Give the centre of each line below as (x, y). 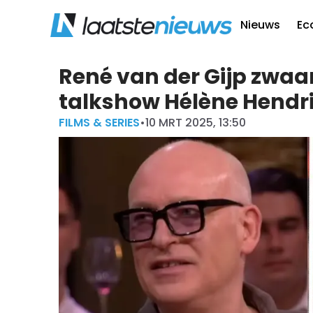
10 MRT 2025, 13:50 (196, 123)
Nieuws (260, 25)
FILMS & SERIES (99, 123)
